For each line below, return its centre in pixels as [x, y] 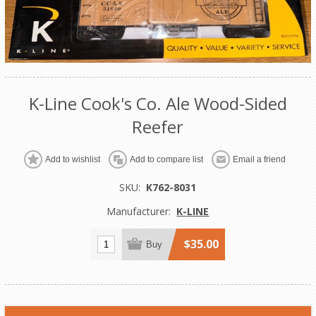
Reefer [158, 127]
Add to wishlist [73, 160]
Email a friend [260, 160]
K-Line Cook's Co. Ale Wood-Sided [158, 104]
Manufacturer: [139, 212]
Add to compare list [167, 160]
